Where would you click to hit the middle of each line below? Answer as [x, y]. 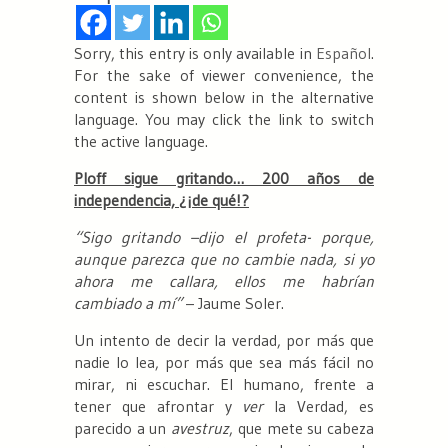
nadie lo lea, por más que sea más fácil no [224, 362]
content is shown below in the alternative [224, 97]
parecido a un [123, 428]
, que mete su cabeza [302, 428]
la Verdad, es [319, 406]
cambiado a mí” [128, 303]
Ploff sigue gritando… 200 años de [224, 178]
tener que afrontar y [158, 406]
